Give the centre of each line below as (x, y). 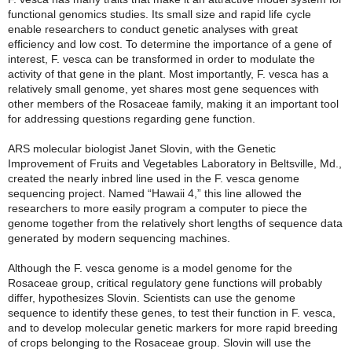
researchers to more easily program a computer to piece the (158, 208)
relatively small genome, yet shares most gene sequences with (163, 89)
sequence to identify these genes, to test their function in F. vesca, (172, 313)
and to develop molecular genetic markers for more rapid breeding (173, 328)
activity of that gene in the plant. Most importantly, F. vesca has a (168, 74)
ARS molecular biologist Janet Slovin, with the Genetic (142, 148)
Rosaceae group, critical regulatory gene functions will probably (165, 283)
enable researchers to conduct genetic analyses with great (153, 29)
